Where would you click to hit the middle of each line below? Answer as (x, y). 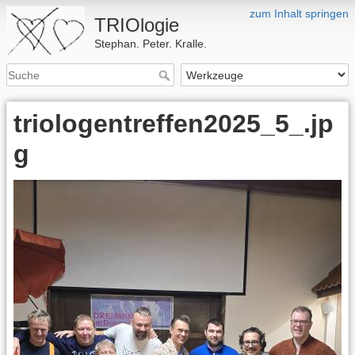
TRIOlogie (137, 25)
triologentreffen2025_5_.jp (174, 124)
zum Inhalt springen (299, 13)
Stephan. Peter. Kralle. (151, 44)
